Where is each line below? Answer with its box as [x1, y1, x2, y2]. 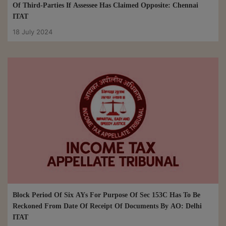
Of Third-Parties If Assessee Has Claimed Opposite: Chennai [13, 1, 198, 9]
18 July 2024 [13, 27, 52, 36]
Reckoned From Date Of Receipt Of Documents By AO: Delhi [13, 202, 202, 210]
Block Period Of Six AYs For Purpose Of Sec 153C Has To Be [13, 191, 200, 199]
